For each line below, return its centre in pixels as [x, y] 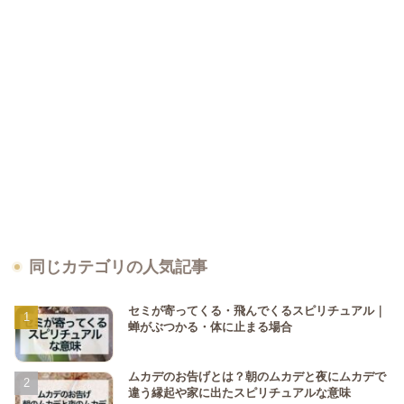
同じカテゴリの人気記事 [118, 267]
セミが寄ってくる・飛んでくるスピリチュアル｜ [257, 311]
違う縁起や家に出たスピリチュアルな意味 [239, 392]
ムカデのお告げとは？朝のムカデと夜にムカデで [257, 376]
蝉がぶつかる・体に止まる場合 [210, 327]
